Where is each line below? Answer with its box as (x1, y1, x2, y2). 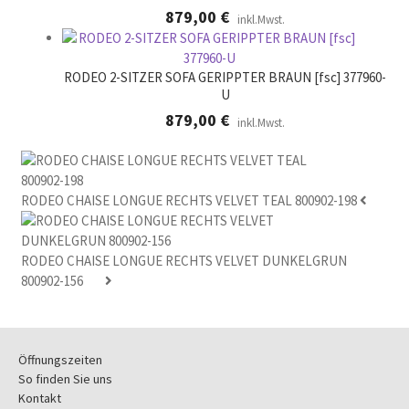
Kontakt (17, 390, 61, 407)
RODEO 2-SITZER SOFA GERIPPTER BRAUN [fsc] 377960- (64, 68, 386, 86)
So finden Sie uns (17, 371, 112, 388)
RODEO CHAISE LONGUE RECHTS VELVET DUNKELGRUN (20, 252, 347, 270)
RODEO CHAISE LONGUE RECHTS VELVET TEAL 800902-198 (20, 192, 357, 210)
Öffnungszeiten (17, 351, 102, 369)
